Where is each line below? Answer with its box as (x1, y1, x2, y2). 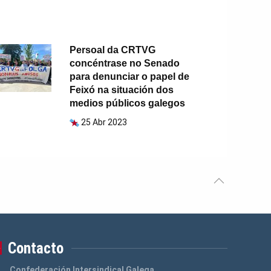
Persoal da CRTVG (70, 45, 156, 56)
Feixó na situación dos (70, 85, 174, 96)
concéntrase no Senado (70, 58, 180, 69)
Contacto (8, 240, 64, 258)
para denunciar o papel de (70, 71, 190, 82)
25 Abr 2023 (81, 117, 128, 128)
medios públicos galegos (70, 98, 186, 109)
